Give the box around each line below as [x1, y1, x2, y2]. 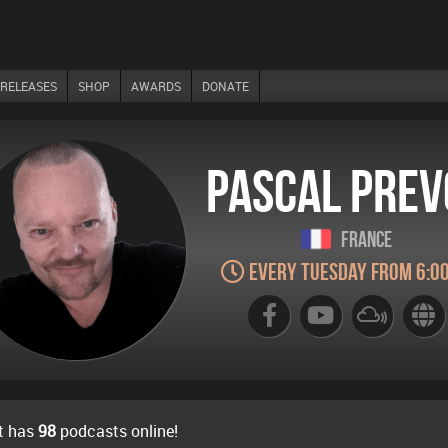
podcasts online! [56, 420, 178, 442]
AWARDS [131, 78, 181, 94]
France [341, 227, 392, 252]
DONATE [202, 78, 249, 94]
